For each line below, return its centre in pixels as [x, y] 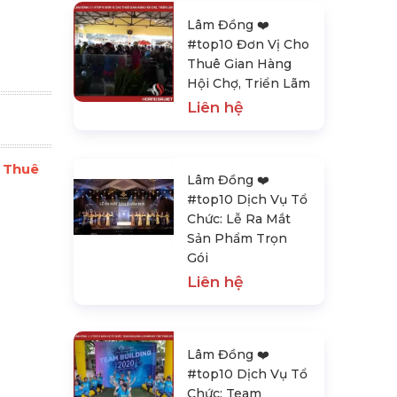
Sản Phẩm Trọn [237, 238]
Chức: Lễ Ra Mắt [239, 219]
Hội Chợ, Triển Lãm [249, 83]
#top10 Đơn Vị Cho [249, 44]
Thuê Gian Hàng [240, 64]
